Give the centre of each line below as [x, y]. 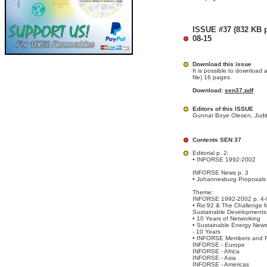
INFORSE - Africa [216, 251]
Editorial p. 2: [211, 153]
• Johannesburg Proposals [229, 179]
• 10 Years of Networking [226, 218]
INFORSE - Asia [214, 258]
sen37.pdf [239, 90]
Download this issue [222, 64]
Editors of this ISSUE [223, 109]
